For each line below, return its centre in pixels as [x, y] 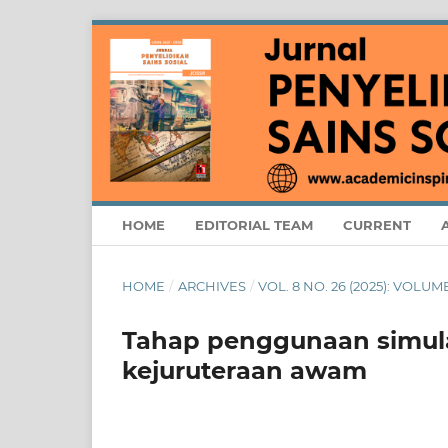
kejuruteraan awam [244, 371]
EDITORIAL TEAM [254, 225]
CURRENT [377, 225]
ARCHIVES [211, 286]
